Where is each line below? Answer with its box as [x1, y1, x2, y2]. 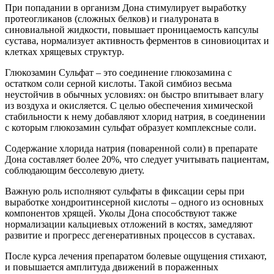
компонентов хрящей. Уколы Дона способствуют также [5, 208, 237, 219]
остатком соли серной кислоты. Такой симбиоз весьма [5, 78, 232, 89]
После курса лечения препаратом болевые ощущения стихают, [5, 251, 267, 262]
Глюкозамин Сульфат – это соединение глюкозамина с [5, 67, 232, 78]
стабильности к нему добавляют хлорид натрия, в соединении [5, 111, 265, 122]
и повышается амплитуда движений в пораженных [5, 262, 218, 273]
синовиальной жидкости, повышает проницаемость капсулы [5, 24, 259, 35]
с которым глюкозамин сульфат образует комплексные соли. [5, 122, 256, 133]
